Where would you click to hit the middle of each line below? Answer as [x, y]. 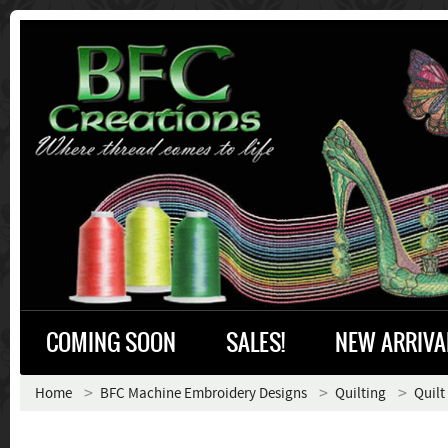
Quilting [360, 393]
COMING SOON [111, 342]
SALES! [255, 342]
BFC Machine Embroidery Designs [203, 393]
